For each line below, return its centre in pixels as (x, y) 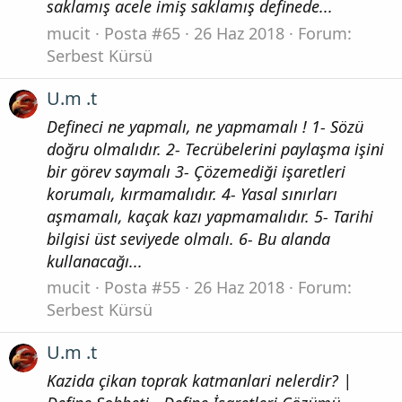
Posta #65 (142, 33)
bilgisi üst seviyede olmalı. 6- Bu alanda (188, 238)
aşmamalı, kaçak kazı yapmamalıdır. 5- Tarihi (210, 216)
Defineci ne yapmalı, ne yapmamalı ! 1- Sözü (205, 126)
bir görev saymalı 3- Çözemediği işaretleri (196, 171)
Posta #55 (142, 288)
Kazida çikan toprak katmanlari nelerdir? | (199, 380)
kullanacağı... (95, 261)
